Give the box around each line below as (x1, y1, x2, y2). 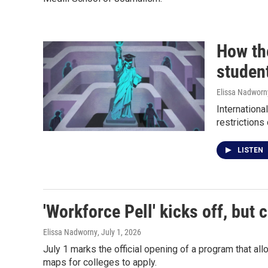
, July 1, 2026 (98, 227, 141, 237)
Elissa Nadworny (43, 227, 98, 237)
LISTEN (237, 146, 265, 154)
